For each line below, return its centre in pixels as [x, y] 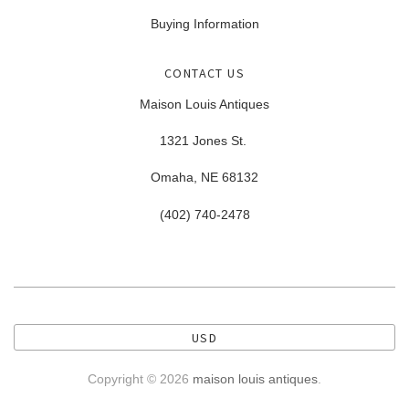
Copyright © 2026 [140, 378]
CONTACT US [204, 73]
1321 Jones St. [204, 141]
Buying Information [204, 23]
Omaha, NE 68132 [204, 178]
